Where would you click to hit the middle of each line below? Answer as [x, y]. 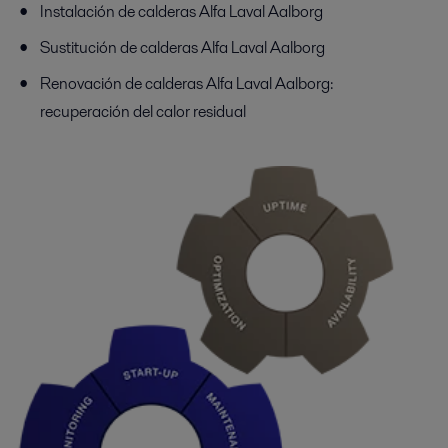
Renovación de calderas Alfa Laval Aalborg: [186, 84]
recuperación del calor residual [143, 112]
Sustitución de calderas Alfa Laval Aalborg [182, 48]
